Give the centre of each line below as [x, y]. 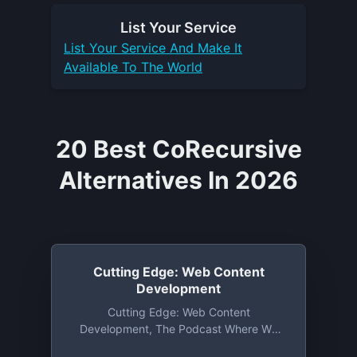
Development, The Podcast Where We [178, 329]
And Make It [204, 48]
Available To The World [133, 67]
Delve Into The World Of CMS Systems [178, 345]
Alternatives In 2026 [178, 180]
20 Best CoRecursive [178, 149]
